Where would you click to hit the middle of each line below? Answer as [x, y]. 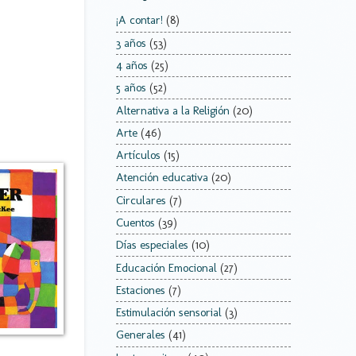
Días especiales [152, 245]
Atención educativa [162, 178]
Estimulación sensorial [169, 313]
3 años [131, 43]
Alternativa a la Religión [173, 110]
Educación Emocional [166, 267]
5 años [131, 88]
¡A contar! [139, 20]
